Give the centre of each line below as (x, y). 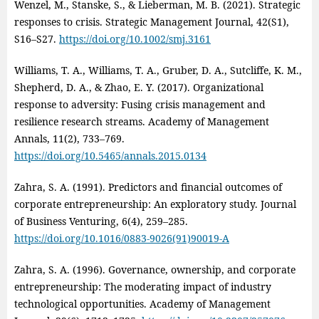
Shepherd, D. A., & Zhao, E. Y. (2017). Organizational (138, 87)
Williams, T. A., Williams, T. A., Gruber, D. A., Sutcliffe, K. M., (158, 70)
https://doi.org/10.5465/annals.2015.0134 (110, 155)
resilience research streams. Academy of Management (141, 121)
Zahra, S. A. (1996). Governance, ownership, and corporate (155, 269)
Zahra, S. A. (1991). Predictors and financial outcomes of (148, 187)
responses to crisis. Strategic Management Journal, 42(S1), (151, 21)
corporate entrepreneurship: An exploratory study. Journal (155, 204)
